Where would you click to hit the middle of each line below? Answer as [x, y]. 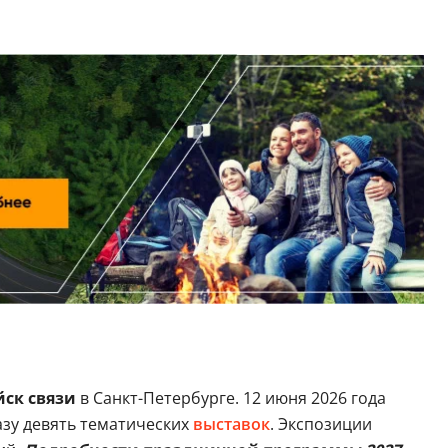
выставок [231, 423]
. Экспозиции [320, 423]
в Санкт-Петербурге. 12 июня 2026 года [230, 397]
